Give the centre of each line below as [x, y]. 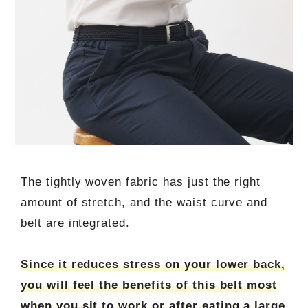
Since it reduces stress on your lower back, [153, 264]
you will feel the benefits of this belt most [149, 285]
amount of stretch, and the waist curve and [144, 202]
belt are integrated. [75, 223]
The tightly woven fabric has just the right [141, 181]
